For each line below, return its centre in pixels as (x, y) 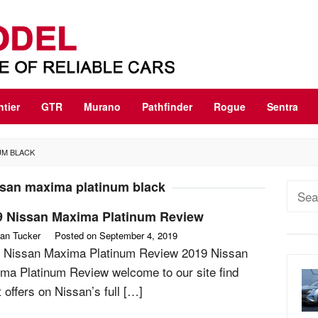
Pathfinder (167, 106)
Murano (102, 106)
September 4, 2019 (138, 235)
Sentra (283, 106)
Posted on (77, 235)
